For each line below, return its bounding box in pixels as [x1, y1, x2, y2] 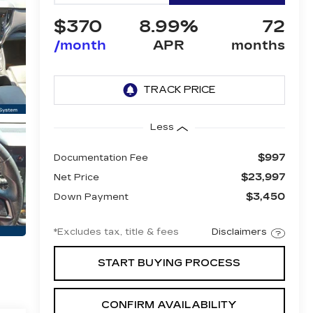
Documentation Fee [53, 152, 148, 163]
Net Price [53, 171, 99, 183]
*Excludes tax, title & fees [53, 226, 179, 238]
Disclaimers [211, 226, 267, 238]
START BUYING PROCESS [98, 256, 241, 269]
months [231, 38, 285, 54]
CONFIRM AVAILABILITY [101, 298, 238, 311]
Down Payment [53, 191, 129, 203]
